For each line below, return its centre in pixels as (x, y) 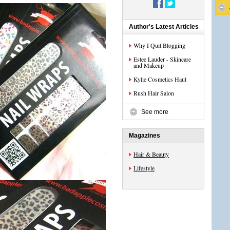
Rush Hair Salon (154, 93)
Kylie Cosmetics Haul (160, 79)
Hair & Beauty (151, 154)
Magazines (145, 136)
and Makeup (149, 65)
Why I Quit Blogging (159, 45)
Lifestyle (144, 168)
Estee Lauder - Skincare (162, 59)
